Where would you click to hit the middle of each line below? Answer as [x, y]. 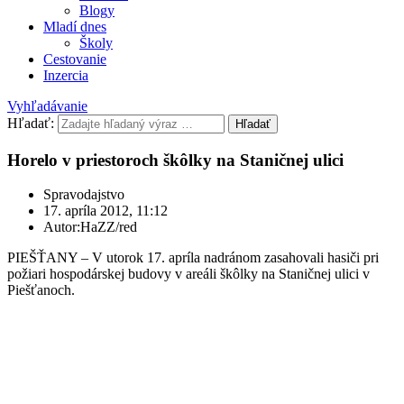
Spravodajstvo [84, 195]
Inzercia [66, 75]
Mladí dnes [75, 27]
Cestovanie [75, 59]
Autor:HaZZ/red [90, 227]
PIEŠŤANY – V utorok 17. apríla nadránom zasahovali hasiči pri [193, 258]
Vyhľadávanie [47, 106]
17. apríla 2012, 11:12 [106, 211]
